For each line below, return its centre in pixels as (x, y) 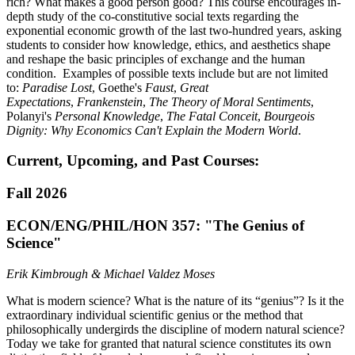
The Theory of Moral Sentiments (230, 101)
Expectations (38, 101)
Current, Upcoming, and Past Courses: (133, 161)
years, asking (309, 30)
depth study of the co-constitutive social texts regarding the (153, 16)
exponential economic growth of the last (106, 30)
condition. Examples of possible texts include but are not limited (167, 73)
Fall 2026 (37, 193)
